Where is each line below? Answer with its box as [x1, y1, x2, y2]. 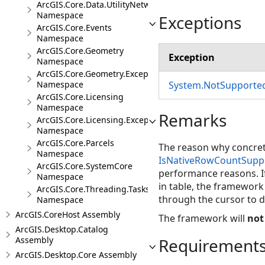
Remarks [159, 108, 227, 131]
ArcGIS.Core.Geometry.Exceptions [37, 68, 168, 79]
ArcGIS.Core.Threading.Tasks [37, 183, 150, 195]
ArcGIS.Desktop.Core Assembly [15, 249, 137, 260]
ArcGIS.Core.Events [37, 22, 112, 33]
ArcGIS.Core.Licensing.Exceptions [37, 114, 169, 125]
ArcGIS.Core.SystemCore [37, 160, 132, 172]
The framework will [159, 211, 247, 225]
